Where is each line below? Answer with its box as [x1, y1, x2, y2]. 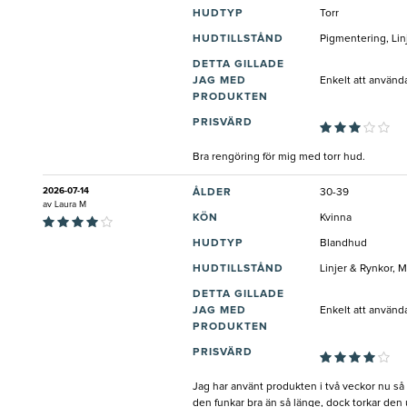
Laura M [55, 199, 86, 209]
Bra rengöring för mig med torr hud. [193, 151, 365, 163]
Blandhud [320, 237, 367, 249]
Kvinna [320, 212, 352, 223]
